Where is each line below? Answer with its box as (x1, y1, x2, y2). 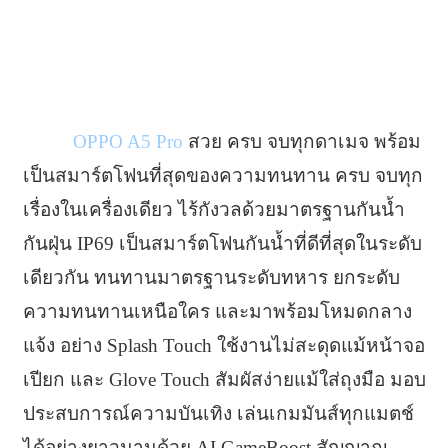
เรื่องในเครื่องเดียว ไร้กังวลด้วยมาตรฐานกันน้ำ (22, 198, 405, 220)
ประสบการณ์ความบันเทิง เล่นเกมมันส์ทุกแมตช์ (22, 402, 414, 424)
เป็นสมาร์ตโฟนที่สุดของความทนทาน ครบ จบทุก (22, 164, 423, 186)
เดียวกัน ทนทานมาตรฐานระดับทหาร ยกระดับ (22, 266, 400, 288)
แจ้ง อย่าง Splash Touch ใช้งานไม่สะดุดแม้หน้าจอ (22, 334, 425, 356)
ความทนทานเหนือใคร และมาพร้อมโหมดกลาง (22, 300, 412, 322)
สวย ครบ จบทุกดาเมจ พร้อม (182, 130, 421, 152)
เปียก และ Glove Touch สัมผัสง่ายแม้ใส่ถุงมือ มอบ (22, 368, 426, 390)
